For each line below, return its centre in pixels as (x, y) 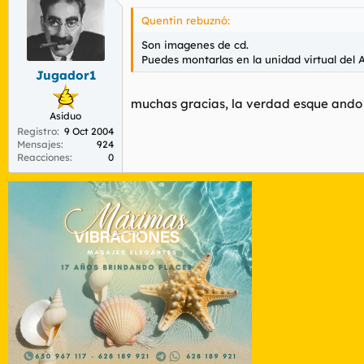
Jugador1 (65, 76)
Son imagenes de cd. (195, 44)
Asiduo (65, 116)
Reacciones (43, 158)
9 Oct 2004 (89, 132)
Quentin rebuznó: (186, 20)
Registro (37, 132)
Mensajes (39, 145)
